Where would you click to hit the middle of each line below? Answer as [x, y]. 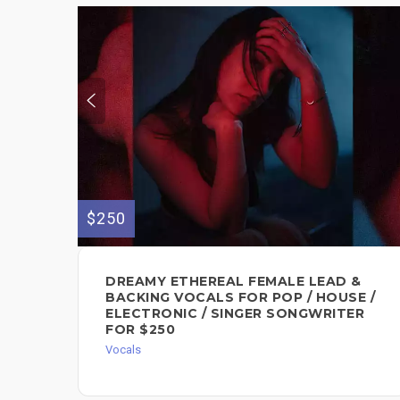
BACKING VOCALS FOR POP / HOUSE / [240, 298]
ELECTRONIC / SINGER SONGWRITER [235, 314]
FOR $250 [140, 330]
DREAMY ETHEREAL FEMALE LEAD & [233, 282]
